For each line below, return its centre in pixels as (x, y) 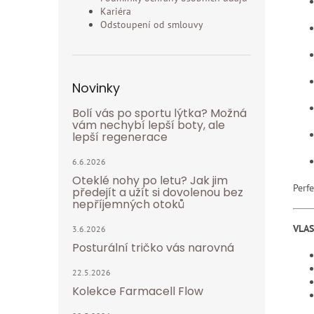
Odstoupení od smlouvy (152, 25)
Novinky (96, 88)
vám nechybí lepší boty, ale (149, 125)
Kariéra (116, 11)
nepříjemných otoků (128, 204)
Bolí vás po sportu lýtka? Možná (159, 113)
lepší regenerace (120, 137)
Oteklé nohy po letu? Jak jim (150, 180)
